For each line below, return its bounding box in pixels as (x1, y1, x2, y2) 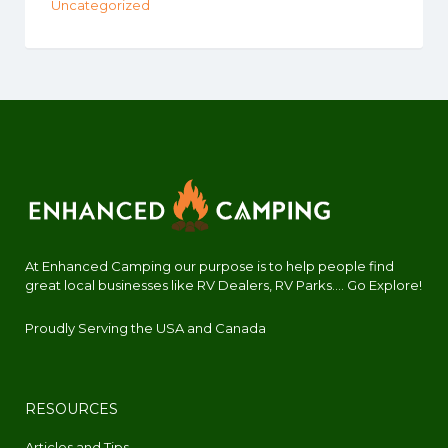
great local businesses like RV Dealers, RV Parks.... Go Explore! (25, 277, 422, 294)
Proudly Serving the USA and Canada (25, 320, 266, 337)
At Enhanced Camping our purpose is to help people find (25, 258, 394, 275)
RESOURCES (25, 400, 118, 419)
